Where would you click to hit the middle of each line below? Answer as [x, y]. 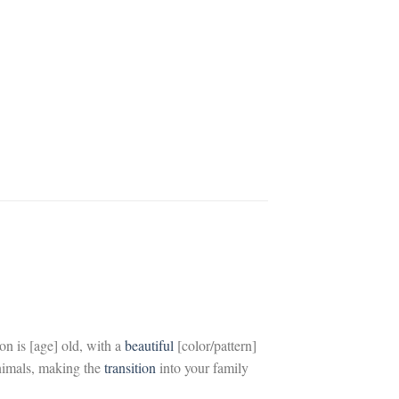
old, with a [91, 346]
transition [130, 368]
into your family [202, 368]
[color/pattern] [217, 346]
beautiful [151, 346]
